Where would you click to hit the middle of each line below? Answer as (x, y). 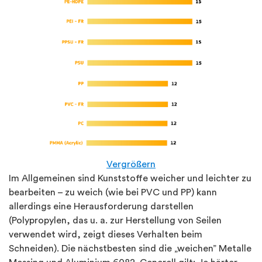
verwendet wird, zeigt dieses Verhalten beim (106, 235)
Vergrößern (131, 165)
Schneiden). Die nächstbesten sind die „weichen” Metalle (130, 249)
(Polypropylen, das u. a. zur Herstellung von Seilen (115, 221)
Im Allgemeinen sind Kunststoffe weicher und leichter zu (130, 179)
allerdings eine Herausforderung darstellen (101, 207)
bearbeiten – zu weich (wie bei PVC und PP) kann (113, 193)
